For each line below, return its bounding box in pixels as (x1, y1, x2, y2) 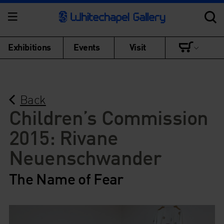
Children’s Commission (8, 104, 208, 129)
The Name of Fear (8, 169, 123, 188)
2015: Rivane (8, 124, 118, 149)
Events (73, 41, 100, 52)
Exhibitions (8, 41, 51, 52)
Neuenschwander (8, 144, 162, 169)
